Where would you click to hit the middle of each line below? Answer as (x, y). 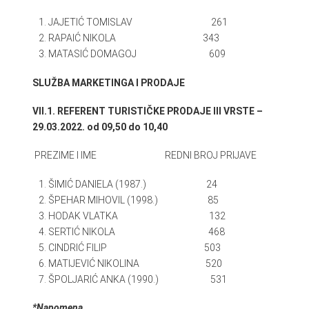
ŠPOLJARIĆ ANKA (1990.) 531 (138, 279)
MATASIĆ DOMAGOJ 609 (137, 54)
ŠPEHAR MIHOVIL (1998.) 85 (134, 200)
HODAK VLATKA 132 (137, 216)
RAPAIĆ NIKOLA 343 (134, 38)
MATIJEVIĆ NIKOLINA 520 (136, 263)
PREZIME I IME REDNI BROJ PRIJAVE (145, 156)
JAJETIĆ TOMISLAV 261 (138, 22)
